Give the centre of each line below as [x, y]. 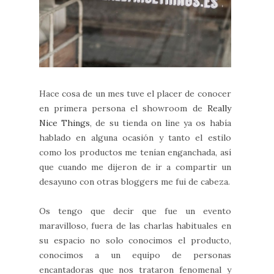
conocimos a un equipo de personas [135, 255]
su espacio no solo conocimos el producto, [135, 240]
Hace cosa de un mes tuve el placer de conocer [135, 93]
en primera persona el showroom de [123, 108]
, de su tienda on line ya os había [161, 123]
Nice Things [65, 123]
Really [219, 108]
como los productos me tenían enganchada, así [135, 152]
